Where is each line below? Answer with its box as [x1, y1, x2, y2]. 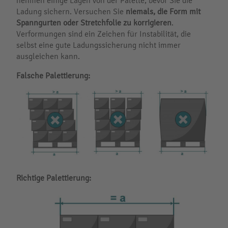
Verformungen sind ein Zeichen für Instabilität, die [16, 28, 191, 39]
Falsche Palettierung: [16, 70, 90, 80]
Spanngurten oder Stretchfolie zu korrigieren [16, 17, 172, 27]
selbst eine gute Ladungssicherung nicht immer [16, 40, 181, 50]
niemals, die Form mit [126, 6, 201, 16]
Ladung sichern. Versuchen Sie [16, 6, 126, 16]
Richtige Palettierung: [16, 173, 91, 183]
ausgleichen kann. [16, 51, 80, 61]
